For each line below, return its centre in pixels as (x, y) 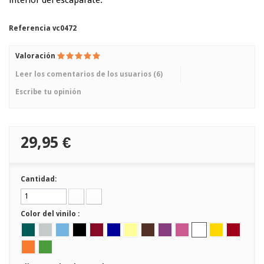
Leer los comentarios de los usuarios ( (86, 74)
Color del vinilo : (51, 214)
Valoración (36, 56)
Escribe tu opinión (48, 92)
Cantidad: (39, 179)
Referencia (30, 28)
